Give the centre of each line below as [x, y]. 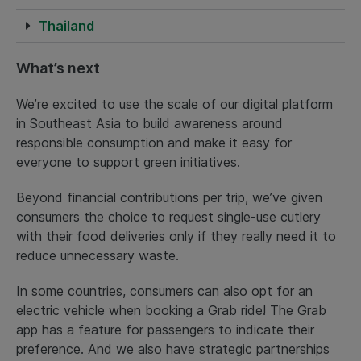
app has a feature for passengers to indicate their [165, 329]
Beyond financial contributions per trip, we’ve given [169, 197]
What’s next [58, 68]
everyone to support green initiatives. [128, 162]
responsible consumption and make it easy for [154, 142]
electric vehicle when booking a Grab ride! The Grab [171, 310]
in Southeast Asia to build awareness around [149, 123]
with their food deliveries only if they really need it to [176, 236]
